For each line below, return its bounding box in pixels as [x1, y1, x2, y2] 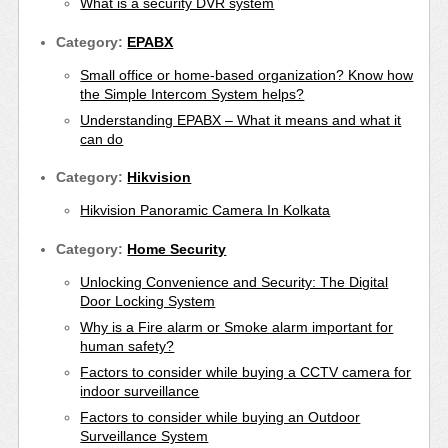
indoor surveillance [80, 383, 200, 400]
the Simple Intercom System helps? [80, 85, 305, 102]
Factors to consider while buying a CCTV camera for [80, 364, 412, 381]
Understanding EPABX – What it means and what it [80, 111, 402, 128]
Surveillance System [80, 428, 209, 445]
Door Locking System [80, 293, 216, 310]
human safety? [80, 338, 175, 355]
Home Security [127, 241, 227, 258]
